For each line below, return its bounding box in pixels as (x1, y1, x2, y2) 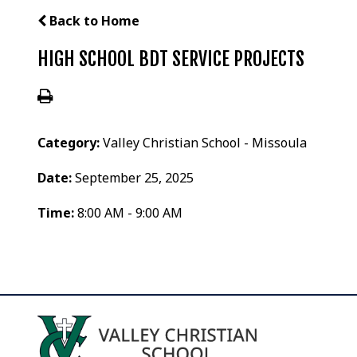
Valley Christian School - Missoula (103, 133, 308, 151)
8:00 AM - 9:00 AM (77, 203, 183, 222)
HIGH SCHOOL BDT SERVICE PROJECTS (37, 46, 305, 71)
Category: (37, 133, 104, 151)
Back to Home (46, 11, 140, 29)
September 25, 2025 (75, 168, 194, 186)
